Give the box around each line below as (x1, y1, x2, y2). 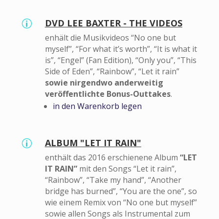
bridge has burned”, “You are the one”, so (44, 186, 197, 197)
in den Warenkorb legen (52, 101, 142, 112)
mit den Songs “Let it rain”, (77, 163, 176, 175)
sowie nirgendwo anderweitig (44, 77, 163, 88)
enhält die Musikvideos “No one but (44, 32, 176, 44)
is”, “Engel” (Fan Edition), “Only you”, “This (44, 55, 197, 66)
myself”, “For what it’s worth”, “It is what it (44, 44, 197, 55)
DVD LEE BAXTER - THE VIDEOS (44, 17, 182, 29)
